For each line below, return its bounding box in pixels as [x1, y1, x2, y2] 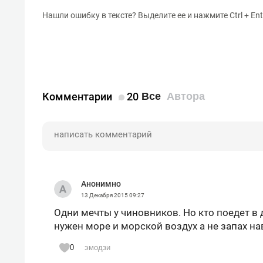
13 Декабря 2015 [81, 192, 129, 199]
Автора [167, 90, 205, 103]
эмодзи [85, 243, 110, 252]
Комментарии [42, 90, 114, 103]
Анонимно [81, 179, 121, 189]
